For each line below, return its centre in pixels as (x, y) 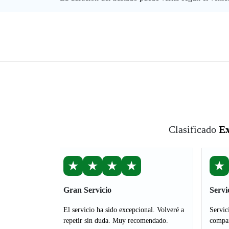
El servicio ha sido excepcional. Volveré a (124, 210)
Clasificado (194, 129)
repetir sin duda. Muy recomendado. (116, 221)
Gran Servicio (87, 190)
